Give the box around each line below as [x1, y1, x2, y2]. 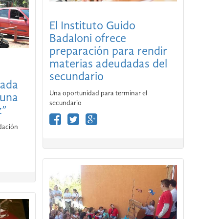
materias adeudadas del [49, 59, 167, 71]
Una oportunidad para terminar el [49, 90, 147, 97]
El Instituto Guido [49, 21, 135, 33]
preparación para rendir [49, 46, 167, 58]
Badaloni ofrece [49, 33, 126, 45]
